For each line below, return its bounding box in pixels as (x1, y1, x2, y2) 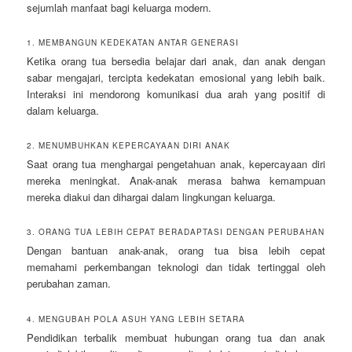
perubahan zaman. (27, 276, 112, 291)
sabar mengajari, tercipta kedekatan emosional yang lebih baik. (27, 70, 325, 86)
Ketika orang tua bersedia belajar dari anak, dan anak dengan (27, 53, 325, 69)
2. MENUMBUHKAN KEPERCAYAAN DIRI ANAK (27, 140, 231, 152)
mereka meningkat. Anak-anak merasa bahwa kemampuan (27, 173, 325, 189)
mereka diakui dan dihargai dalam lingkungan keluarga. (27, 189, 277, 205)
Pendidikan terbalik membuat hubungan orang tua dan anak (27, 329, 325, 345)
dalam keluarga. (27, 103, 100, 119)
